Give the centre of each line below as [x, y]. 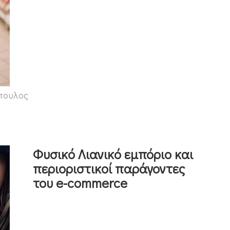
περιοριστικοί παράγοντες [109, 168]
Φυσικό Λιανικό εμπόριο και [113, 154]
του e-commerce [80, 183]
